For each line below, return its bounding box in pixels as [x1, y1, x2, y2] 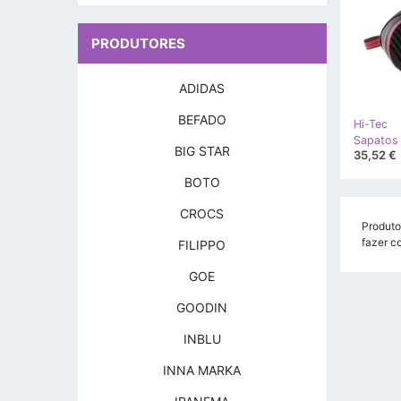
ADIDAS [179, 81, 226, 96]
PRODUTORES [91, 35, 185, 52]
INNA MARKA [163, 363, 242, 378]
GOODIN [176, 300, 228, 315]
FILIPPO [178, 237, 226, 252]
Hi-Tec [353, 116, 388, 131]
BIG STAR [174, 143, 230, 158]
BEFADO [177, 112, 226, 127]
